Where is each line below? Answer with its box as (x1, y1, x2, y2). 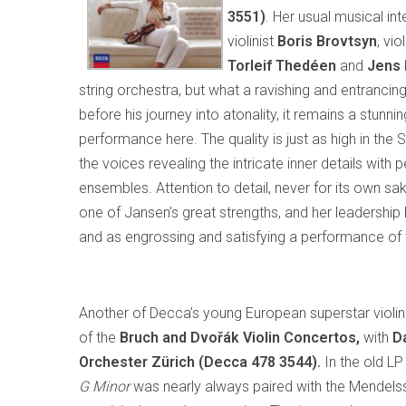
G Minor (79, 378, 130, 395)
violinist (227, 33, 277, 50)
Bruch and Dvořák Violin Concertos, (120, 329, 363, 346)
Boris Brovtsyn (277, 33, 377, 50)
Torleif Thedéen (227, 57, 340, 74)
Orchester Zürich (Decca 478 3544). (79, 353, 321, 371)
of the (79, 329, 120, 346)
